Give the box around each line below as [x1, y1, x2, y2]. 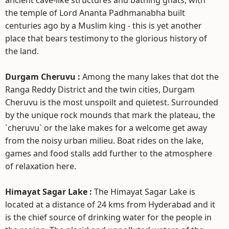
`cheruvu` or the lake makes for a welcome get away [5, 122, 207, 133]
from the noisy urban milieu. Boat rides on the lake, [5, 135, 203, 146]
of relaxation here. [5, 161, 76, 172]
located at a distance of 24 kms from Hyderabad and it [5, 199, 215, 210]
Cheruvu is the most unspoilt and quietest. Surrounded [5, 97, 218, 108]
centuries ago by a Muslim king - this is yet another [5, 20, 202, 31]
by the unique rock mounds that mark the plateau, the [5, 109, 215, 121]
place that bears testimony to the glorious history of [5, 33, 207, 44]
